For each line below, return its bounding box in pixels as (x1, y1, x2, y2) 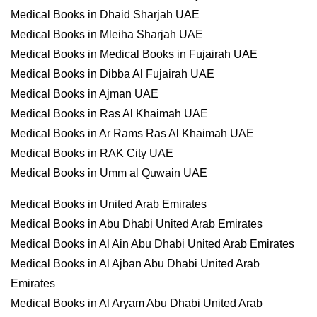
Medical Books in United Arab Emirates (11, 198, 207, 210)
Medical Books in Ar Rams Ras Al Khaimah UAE (11, 127, 254, 139)
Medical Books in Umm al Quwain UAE (11, 167, 207, 179)
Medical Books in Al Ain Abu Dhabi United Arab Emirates (11, 238, 294, 250)
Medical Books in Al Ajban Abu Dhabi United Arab (11, 258, 260, 270)
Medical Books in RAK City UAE (11, 147, 173, 159)
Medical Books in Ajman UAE (11, 88, 158, 100)
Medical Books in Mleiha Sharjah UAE (11, 28, 203, 40)
